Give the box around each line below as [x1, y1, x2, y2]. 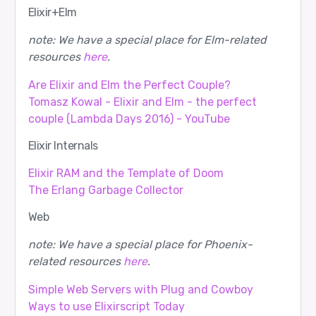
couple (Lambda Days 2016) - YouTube [28, 112, 230, 126]
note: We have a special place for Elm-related [28, 33, 267, 47]
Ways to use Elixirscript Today [28, 300, 185, 314]
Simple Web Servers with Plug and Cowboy [28, 283, 253, 297]
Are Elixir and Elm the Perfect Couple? [28, 78, 231, 92]
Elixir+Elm [28, 6, 77, 20]
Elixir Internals [28, 139, 98, 153]
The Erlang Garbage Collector [28, 183, 183, 197]
